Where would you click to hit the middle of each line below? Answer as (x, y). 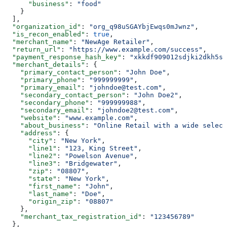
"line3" (30, 163)
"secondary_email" (47, 110)
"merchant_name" (39, 42)
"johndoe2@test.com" (136, 110)
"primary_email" (43, 87)
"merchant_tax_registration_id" (73, 216)
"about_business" (45, 125)
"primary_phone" (43, 80)
